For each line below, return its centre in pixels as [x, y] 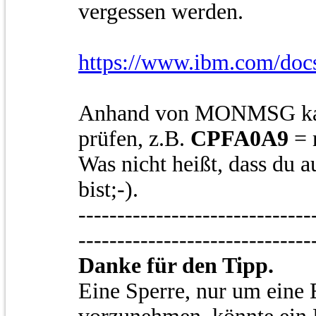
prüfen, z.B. [134, 139]
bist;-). [108, 190]
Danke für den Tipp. [176, 266]
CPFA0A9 [242, 139]
